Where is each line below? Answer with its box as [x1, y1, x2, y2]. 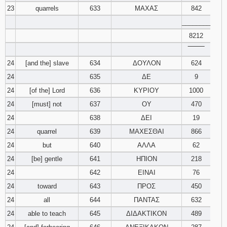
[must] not [32, 100, 62, 108]
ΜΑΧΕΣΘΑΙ [129, 128, 164, 135]
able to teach [28, 210, 66, 217]
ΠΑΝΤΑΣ [133, 196, 160, 204]
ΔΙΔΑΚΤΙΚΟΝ [126, 210, 167, 217]
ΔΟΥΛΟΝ [132, 59, 161, 67]
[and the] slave [25, 59, 69, 67]
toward [37, 182, 57, 190]
